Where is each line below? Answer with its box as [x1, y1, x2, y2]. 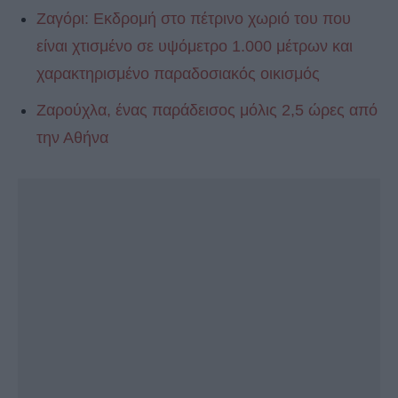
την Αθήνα [36, 129, 108, 147]
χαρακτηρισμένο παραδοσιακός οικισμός [36, 65, 320, 84]
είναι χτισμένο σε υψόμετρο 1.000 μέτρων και [36, 37, 353, 56]
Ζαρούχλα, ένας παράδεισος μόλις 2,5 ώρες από [36, 101, 378, 120]
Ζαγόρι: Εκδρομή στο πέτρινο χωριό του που [36, 10, 351, 28]
